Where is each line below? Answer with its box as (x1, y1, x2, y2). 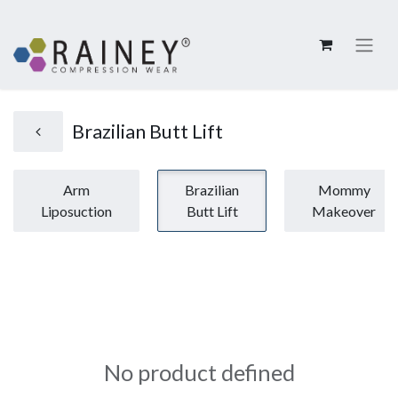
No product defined (103, 359, 295, 386)
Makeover (312, 203, 376, 219)
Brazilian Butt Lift (72, 120, 223, 143)
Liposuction (41, 203, 112, 219)
